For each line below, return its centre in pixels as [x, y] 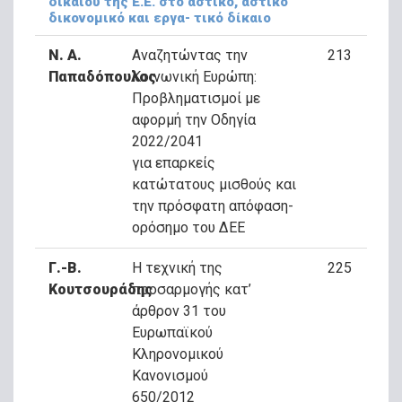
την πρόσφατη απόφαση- [212, 206]
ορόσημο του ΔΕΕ [188, 227]
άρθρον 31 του [179, 311]
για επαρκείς [173, 163]
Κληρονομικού [177, 354]
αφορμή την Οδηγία [193, 120]
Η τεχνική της [177, 268]
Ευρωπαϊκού [172, 332]
